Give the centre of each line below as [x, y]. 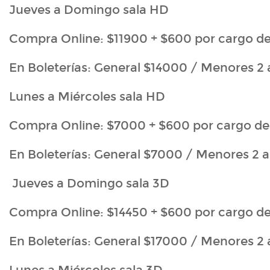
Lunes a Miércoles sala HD [87, 97]
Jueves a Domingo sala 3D [89, 184]
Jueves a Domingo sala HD [89, 10]
